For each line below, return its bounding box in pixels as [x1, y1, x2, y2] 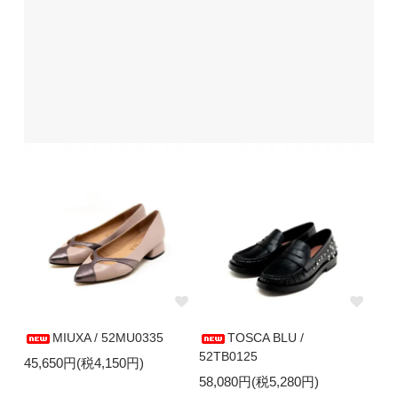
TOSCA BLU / [227, 330, 304, 346]
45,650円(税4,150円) [23, 355, 144, 371]
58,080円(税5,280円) [199, 374, 319, 390]
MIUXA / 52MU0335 [52, 330, 163, 346]
